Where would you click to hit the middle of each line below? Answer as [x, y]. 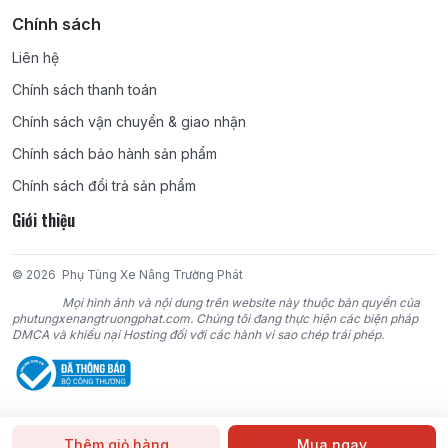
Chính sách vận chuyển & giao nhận [129, 121]
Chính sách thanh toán [84, 89]
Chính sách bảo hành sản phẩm [114, 153]
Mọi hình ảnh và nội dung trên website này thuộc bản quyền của [241, 302]
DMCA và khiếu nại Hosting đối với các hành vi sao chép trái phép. [198, 334]
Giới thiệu [43, 220]
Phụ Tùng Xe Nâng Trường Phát [152, 274]
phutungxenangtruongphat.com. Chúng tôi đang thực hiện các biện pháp [215, 318]
